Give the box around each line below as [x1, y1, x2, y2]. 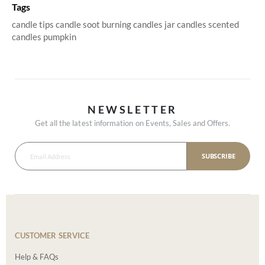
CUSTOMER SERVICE [15, 230, 90, 240]
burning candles [102, 18, 164, 30]
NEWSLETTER [88, 103, 177, 117]
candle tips [12, 18, 56, 30]
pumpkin [43, 31, 76, 42]
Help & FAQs [15, 251, 59, 261]
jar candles [164, 18, 208, 30]
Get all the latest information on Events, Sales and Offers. [34, 118, 231, 128]
